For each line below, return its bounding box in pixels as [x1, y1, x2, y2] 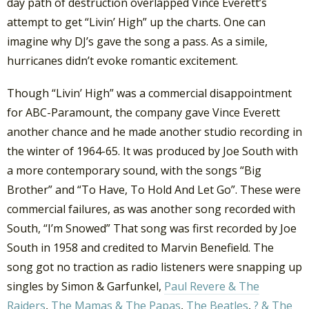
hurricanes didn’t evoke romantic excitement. [7, 53, 238, 69]
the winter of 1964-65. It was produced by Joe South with [7, 143, 298, 159]
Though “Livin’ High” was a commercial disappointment [7, 86, 292, 101]
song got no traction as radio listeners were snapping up [7, 259, 302, 275]
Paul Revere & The [164, 279, 259, 295]
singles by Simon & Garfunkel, [7, 279, 164, 295]
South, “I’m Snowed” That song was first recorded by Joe [7, 221, 297, 237]
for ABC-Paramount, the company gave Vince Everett [7, 105, 280, 121]
